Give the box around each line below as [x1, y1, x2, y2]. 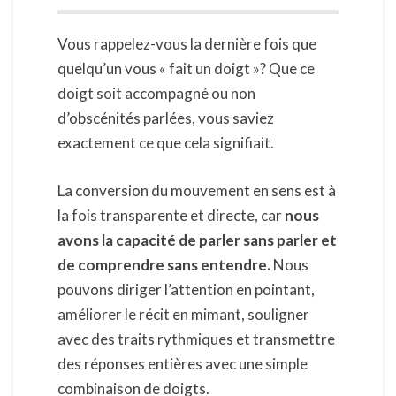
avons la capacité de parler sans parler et [57, 230, 337, 249]
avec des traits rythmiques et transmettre [57, 329, 335, 348]
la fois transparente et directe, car [57, 205, 282, 225]
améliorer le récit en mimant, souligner [57, 304, 309, 324]
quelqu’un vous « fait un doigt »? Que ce [57, 59, 315, 79]
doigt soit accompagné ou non [57, 84, 255, 103]
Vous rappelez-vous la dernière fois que [57, 34, 316, 54]
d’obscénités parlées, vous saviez [57, 109, 274, 128]
